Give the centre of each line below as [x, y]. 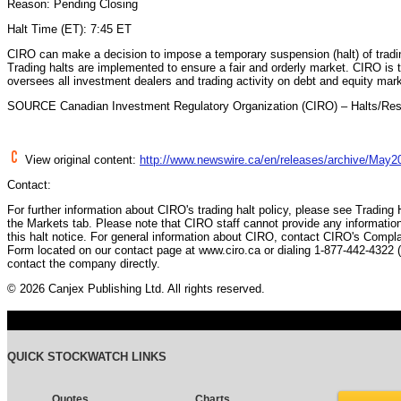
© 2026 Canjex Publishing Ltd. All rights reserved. [136, 288]
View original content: [81, 159]
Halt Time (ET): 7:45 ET [69, 29]
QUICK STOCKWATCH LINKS [87, 356]
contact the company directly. [84, 263]
